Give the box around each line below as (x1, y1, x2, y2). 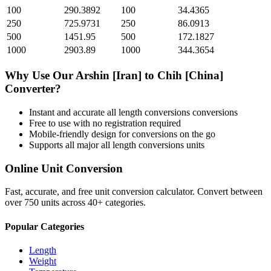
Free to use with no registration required (29, 117, 181, 128)
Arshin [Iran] (76, 69, 142, 82)
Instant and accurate (29, 106, 107, 117)
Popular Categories (5, 221, 84, 232)
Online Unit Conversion (5, 162, 123, 175)
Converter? (5, 82, 61, 96)
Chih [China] (157, 69, 223, 82)
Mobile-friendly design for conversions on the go (29, 128, 215, 139)
